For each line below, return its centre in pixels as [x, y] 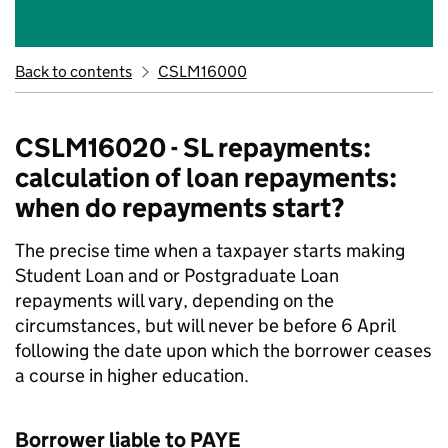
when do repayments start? [179, 207]
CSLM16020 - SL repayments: [193, 147]
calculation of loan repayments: [206, 177]
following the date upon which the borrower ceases [223, 350]
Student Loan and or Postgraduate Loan [177, 275]
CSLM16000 [202, 71]
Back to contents [73, 71]
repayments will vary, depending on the [174, 300]
